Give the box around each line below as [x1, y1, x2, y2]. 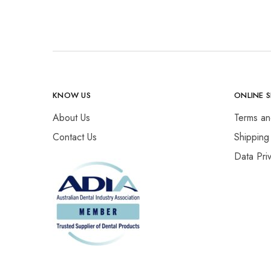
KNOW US [53, 90, 91, 101]
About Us [53, 111, 90, 125]
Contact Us [53, 130, 97, 144]
